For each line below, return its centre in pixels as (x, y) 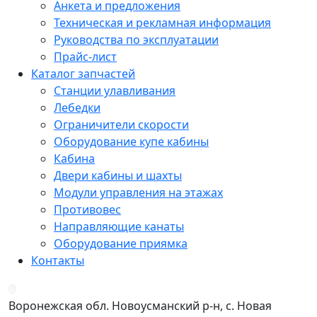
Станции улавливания (115, 91)
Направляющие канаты (119, 227)
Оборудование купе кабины (131, 142)
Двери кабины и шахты (118, 176)
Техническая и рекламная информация (162, 23)
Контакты (58, 261)
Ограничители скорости (121, 125)
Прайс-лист (85, 57)
